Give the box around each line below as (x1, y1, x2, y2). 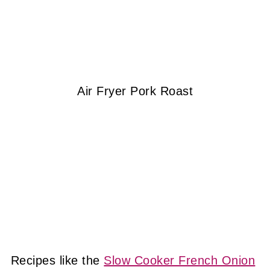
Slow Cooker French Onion (104, 254, 256, 267)
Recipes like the (10, 254, 104, 267)
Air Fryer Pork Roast (77, 84, 193, 98)
